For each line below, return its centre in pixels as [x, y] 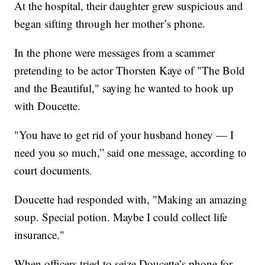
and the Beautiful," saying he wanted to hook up [124, 88]
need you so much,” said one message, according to [131, 153]
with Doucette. [48, 106]
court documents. [54, 170]
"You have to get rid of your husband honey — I [124, 135]
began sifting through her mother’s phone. [110, 24]
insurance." [40, 235]
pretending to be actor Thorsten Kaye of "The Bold [130, 70]
